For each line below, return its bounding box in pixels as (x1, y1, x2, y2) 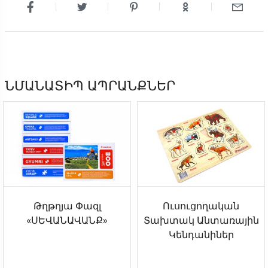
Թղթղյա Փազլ (33, 199, 101, 213)
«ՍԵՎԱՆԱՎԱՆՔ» (26, 214, 108, 227)
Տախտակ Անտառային (143, 214, 259, 227)
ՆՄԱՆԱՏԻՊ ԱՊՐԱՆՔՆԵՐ (4, 76, 175, 95)
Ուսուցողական (163, 199, 239, 213)
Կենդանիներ (168, 228, 234, 242)
